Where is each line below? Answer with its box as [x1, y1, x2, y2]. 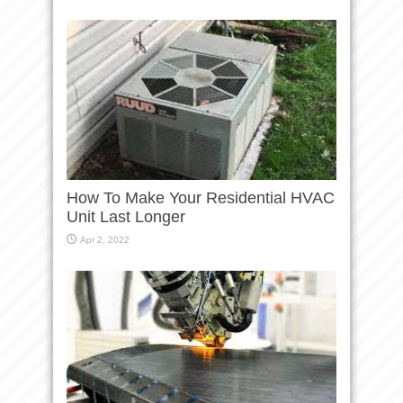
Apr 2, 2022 [80, 234, 130, 245]
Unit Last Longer [67, 207, 190, 226]
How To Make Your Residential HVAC [67, 188, 335, 207]
